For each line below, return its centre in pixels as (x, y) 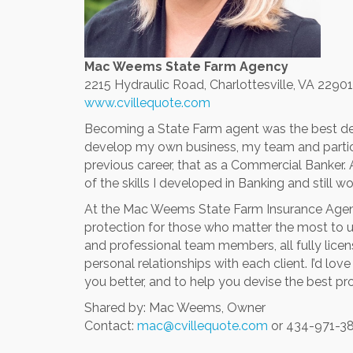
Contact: (111, 326)
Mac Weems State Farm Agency (186, 67)
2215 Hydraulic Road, (147, 85)
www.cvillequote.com (147, 103)
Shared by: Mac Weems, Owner (175, 308)
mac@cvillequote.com (203, 326)
